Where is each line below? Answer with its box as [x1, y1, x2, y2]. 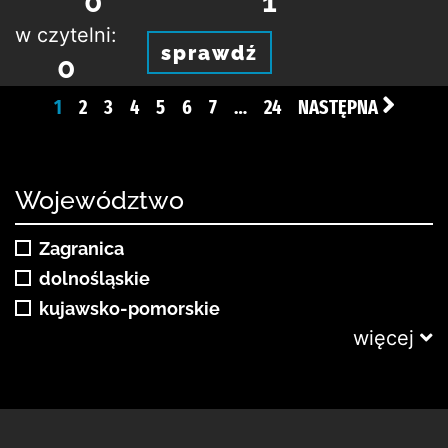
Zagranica [39, 238, 124, 259]
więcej [353, 325, 414, 350]
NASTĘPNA [297, 94, 382, 119]
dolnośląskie [39, 268, 150, 289]
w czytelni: [15, 22, 117, 47]
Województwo [15, 184, 184, 215]
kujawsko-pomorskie [39, 298, 220, 319]
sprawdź [161, 40, 258, 65]
